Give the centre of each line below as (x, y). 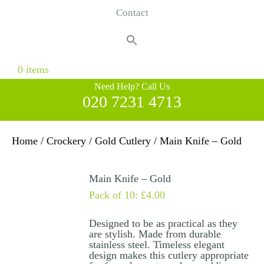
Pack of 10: (115, 195)
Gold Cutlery (123, 141)
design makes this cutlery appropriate (169, 255)
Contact (132, 13)
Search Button (31, 54)
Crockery (66, 141)
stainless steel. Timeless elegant (156, 245)
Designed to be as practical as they (163, 224)
